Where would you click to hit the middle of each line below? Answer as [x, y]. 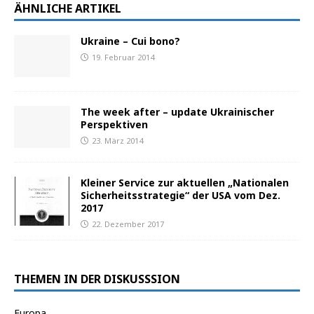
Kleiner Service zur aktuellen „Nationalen [185, 183]
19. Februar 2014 [123, 57]
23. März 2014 [117, 141]
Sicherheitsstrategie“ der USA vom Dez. [180, 196]
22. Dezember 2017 [128, 224]
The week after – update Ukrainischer [177, 112]
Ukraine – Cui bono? [130, 41]
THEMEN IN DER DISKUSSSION [97, 279]
